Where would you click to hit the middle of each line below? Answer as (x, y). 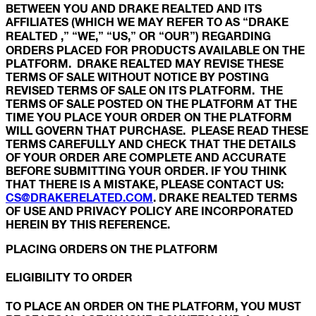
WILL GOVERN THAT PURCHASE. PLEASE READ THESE (157, 130)
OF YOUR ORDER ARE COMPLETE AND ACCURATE (146, 157)
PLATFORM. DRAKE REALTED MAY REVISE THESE (145, 63)
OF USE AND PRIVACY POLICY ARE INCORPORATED (150, 211)
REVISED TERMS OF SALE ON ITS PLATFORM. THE (144, 90)
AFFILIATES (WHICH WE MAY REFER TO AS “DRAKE (147, 22)
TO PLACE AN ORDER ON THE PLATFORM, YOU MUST (153, 305)
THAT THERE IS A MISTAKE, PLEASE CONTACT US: (145, 184)
